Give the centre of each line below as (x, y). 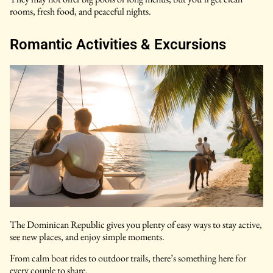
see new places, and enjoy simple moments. (87, 237)
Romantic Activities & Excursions (118, 44)
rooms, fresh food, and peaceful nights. (80, 11)
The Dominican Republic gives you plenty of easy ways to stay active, (136, 225)
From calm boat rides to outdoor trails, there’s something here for (128, 258)
